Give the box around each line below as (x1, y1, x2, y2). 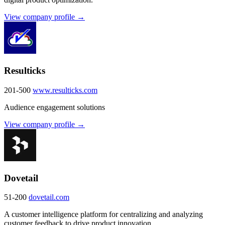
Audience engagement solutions (4, 102, 105, 111)
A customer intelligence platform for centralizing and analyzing (4, 210, 203, 219)
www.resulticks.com (33, 85, 97, 94)
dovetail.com (29, 193, 69, 202)
